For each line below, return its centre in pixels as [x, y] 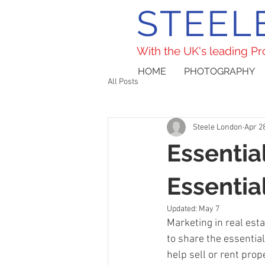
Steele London [218, 127]
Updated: [183, 209]
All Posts [123, 82]
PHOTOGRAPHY [219, 71]
